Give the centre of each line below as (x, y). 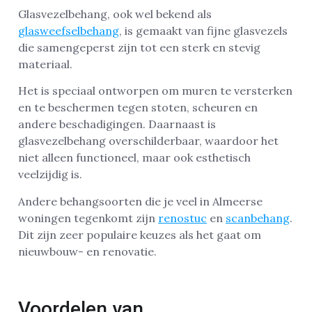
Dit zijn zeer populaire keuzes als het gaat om (140, 234)
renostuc (182, 218)
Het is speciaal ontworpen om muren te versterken (155, 91)
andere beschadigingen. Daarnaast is (117, 124)
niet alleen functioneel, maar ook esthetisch (134, 158)
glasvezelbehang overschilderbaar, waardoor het (148, 141)
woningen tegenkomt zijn (88, 218)
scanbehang (258, 218)
